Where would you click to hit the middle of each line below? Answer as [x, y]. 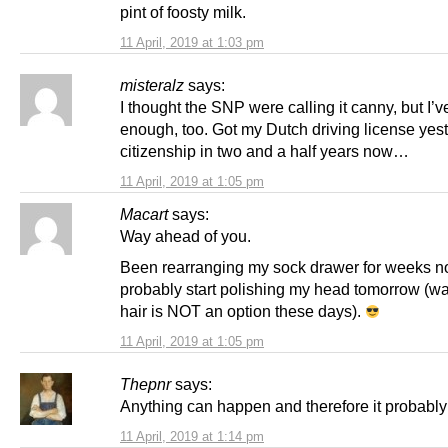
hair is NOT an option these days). [242, 310]
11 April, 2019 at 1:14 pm [192, 436]
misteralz [152, 84]
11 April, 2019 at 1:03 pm [192, 42]
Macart [144, 213]
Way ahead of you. [185, 235]
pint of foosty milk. [183, 11]
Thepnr [145, 383]
